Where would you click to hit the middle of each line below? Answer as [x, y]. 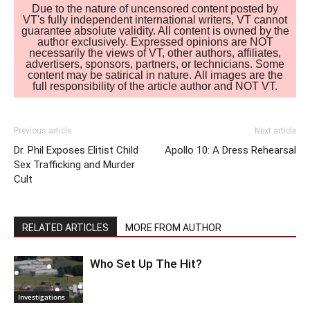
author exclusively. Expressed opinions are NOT [155, 42]
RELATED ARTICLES [65, 227]
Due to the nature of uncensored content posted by [155, 9]
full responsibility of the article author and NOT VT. [155, 86]
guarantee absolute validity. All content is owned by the [155, 31]
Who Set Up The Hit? [146, 263]
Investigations [42, 297]
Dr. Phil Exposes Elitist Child [76, 150]
